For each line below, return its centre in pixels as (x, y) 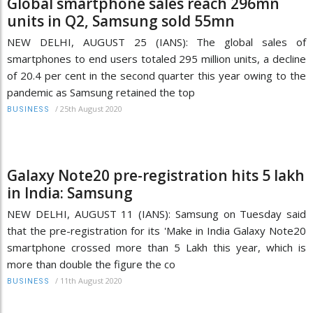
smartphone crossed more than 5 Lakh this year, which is (156, 247)
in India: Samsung (70, 192)
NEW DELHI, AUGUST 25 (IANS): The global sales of (156, 42)
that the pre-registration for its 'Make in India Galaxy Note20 (156, 230)
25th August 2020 (91, 108)
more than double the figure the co (91, 264)
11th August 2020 (91, 280)
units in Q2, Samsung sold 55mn (121, 21)
